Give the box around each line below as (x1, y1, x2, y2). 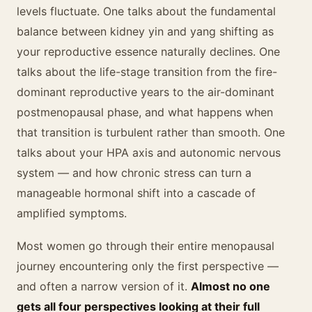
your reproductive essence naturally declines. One (17, 45, 280, 58)
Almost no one (191, 279, 270, 293)
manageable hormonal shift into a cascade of (17, 186, 256, 200)
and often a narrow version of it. (17, 279, 191, 293)
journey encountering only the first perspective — (17, 259, 279, 273)
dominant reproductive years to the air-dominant (17, 85, 274, 99)
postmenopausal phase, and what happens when (17, 105, 273, 119)
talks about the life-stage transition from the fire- (17, 65, 277, 79)
